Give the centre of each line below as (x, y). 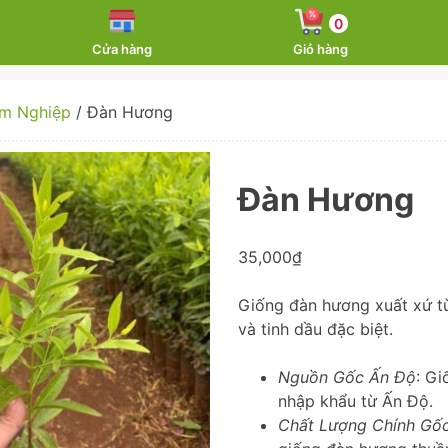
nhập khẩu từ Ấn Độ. (356, 401)
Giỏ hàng (321, 49)
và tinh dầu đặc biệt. (316, 329)
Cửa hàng (122, 49)
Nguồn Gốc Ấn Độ (347, 377)
